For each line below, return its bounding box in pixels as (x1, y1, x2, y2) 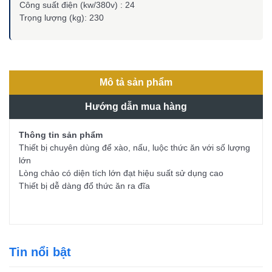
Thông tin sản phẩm (19, 129, 103, 140)
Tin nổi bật (9, 245, 71, 259)
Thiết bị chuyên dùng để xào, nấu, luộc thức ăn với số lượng (19, 142, 250, 152)
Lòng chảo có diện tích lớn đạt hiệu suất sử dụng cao (19, 168, 223, 178)
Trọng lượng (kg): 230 (19, 12, 104, 22)
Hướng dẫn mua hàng (85, 101, 187, 112)
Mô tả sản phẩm (100, 76, 172, 87)
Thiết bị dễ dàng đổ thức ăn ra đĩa (19, 180, 150, 191)
